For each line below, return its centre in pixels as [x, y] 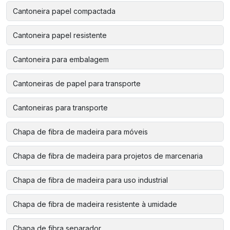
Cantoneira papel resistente [60, 35]
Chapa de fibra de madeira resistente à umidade [95, 204]
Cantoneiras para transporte [60, 107]
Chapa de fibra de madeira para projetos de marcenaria [108, 156]
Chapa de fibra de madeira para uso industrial [90, 180]
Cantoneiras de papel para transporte [77, 83]
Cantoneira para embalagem [61, 59]
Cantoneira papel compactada [64, 11]
